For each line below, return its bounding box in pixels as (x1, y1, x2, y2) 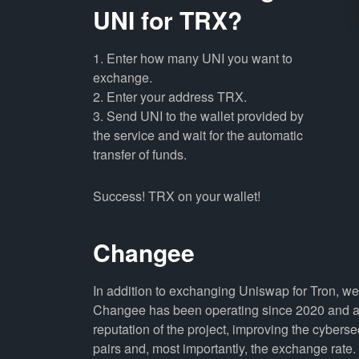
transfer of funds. (92, 145, 187, 163)
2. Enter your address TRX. (92, 87, 247, 106)
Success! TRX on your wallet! (92, 187, 260, 205)
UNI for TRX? (92, 2, 242, 37)
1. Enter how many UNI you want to (92, 49, 292, 67)
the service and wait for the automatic (92, 126, 303, 144)
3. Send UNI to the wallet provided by (92, 107, 304, 125)
